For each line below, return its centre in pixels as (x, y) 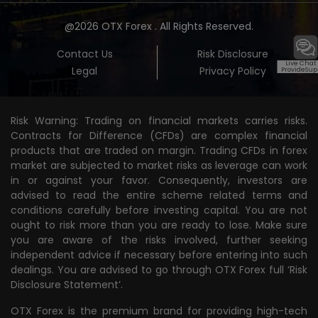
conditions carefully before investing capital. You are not (159, 210)
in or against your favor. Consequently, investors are (159, 180)
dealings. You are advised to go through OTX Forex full (149, 269)
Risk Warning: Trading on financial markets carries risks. (159, 120)
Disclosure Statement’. (67, 284)
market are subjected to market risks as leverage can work (159, 165)
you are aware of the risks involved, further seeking (159, 240)
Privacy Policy (233, 71)
